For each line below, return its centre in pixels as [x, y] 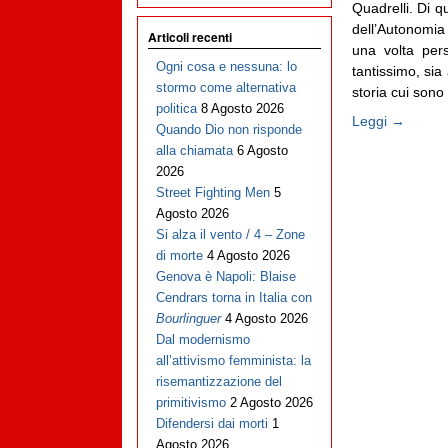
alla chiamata [194, 151]
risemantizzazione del [218, 382]
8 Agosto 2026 [242, 109]
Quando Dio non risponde [228, 130]
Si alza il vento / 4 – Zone [230, 235]
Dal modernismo [202, 340]
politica [176, 109]
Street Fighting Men [212, 193]
